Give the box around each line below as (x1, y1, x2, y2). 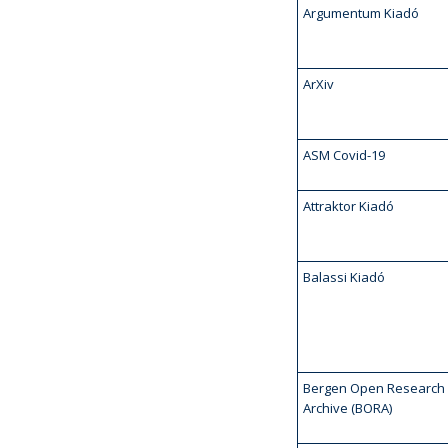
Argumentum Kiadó (303, 4, 419, 22)
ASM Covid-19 (303, 146, 385, 164)
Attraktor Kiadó (303, 197, 394, 215)
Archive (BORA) (303, 399, 392, 417)
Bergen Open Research (303, 379, 445, 397)
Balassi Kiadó (303, 268, 385, 286)
